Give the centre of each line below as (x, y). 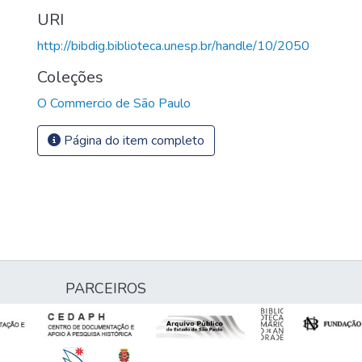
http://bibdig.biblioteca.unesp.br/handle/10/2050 (173, 46)
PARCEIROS (106, 288)
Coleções (70, 77)
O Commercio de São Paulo (114, 103)
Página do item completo (133, 140)
